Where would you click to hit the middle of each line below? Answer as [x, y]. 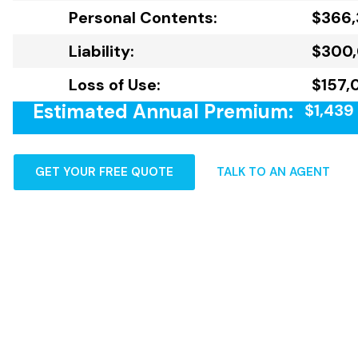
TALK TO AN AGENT [273, 172]
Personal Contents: [143, 18]
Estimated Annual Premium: [163, 111]
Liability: [101, 51]
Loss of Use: [115, 85]
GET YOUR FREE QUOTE [104, 172]
